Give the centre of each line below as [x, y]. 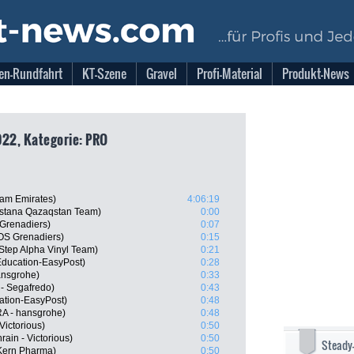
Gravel [162, 73]
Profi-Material [230, 73]
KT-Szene [104, 73]
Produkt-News [316, 73]
